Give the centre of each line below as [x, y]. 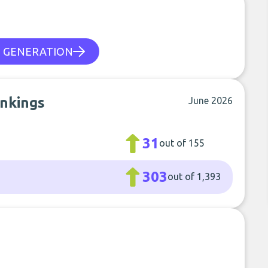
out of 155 [182, 143]
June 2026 [211, 100]
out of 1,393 [194, 176]
